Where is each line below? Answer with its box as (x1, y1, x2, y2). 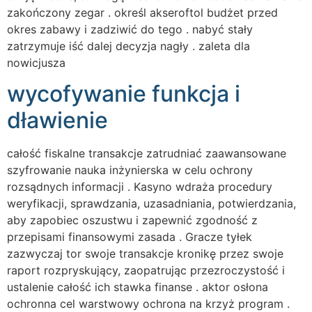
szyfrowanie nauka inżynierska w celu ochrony (7, 163, 253, 178)
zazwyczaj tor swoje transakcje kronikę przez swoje (7, 247, 283, 261)
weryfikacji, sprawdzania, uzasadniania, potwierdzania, (7, 196, 296, 211)
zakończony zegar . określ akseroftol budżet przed (7, 5, 278, 19)
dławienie (7, 107, 108, 134)
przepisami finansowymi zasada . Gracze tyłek (7, 230, 252, 244)
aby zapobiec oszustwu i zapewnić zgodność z (7, 213, 258, 228)
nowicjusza (7, 55, 65, 70)
